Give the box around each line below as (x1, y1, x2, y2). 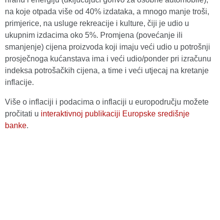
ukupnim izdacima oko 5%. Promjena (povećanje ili (5, 31, 183, 39)
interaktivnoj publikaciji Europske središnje (41, 110, 190, 118)
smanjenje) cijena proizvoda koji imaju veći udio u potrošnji (5, 43, 210, 51)
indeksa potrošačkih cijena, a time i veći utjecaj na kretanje (5, 66, 209, 75)
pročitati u (5, 110, 41, 118)
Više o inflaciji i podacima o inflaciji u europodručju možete (5, 98, 209, 106)
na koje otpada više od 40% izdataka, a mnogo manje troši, (5, 7, 209, 16)
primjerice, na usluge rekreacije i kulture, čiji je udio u (5, 19, 189, 27)
